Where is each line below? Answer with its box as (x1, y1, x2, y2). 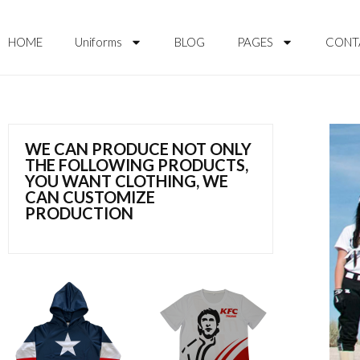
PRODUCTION (25, 202, 133, 223)
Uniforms (75, 35, 122, 50)
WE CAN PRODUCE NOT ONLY (25, 138, 252, 158)
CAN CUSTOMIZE (25, 186, 155, 207)
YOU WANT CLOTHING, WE (25, 170, 228, 190)
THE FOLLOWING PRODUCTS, (25, 154, 248, 174)
